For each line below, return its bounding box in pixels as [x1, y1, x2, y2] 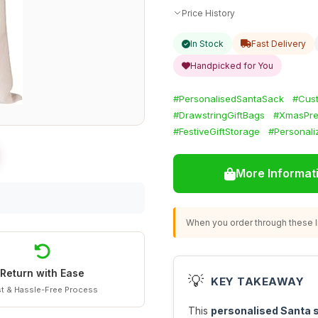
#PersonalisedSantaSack [173, 93, 284, 104]
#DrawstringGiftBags [173, 109, 265, 121]
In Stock [190, 38, 224, 49]
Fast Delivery [251, 38, 306, 49]
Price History [182, 7, 235, 18]
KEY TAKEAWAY [211, 274, 304, 288]
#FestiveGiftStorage [173, 126, 260, 137]
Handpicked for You [190, 60, 273, 71]
